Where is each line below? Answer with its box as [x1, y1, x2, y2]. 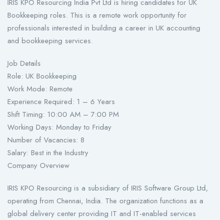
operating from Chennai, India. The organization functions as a [7, 195, 203, 207]
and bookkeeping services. [7, 35, 93, 47]
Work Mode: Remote [7, 83, 73, 95]
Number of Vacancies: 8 [7, 135, 84, 146]
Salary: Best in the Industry [7, 147, 88, 159]
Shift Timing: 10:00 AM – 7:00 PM [7, 109, 119, 120]
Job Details [7, 58, 41, 69]
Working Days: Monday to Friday [7, 122, 111, 133]
